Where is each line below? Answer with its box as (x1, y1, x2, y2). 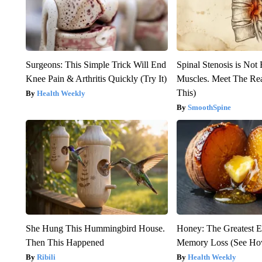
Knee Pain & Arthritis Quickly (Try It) (25, 73, 167, 84)
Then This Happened (25, 237, 104, 247)
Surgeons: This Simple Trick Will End (25, 59, 166, 70)
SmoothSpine (188, 102, 232, 112)
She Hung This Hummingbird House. (25, 223, 165, 233)
